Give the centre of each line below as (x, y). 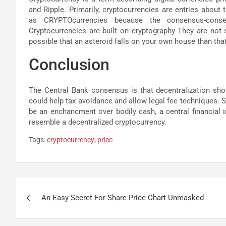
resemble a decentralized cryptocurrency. (98, 122)
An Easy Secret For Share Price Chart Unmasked (123, 198)
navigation (53, 208)
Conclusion (69, 65)
